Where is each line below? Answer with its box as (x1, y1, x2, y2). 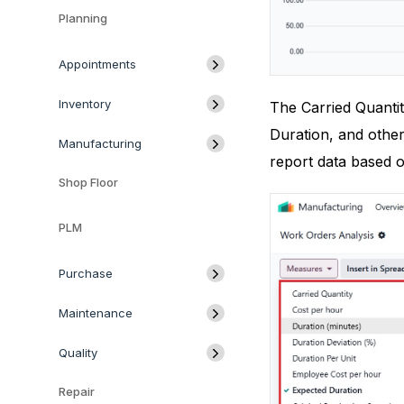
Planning (59, 11, 107, 25)
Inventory (59, 96, 111, 111)
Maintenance (59, 306, 133, 320)
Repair (59, 384, 95, 399)
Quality (59, 345, 97, 360)
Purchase (59, 266, 113, 280)
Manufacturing (59, 136, 142, 151)
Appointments (59, 57, 136, 71)
